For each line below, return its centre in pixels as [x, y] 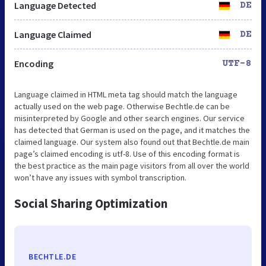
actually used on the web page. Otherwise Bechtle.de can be [122, 106]
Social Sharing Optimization [91, 203]
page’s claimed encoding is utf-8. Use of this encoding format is [127, 153]
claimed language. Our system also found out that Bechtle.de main [132, 142]
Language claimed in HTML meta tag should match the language [126, 94]
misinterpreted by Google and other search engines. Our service [129, 118]
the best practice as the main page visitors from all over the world [132, 165]
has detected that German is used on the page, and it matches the [132, 130]
